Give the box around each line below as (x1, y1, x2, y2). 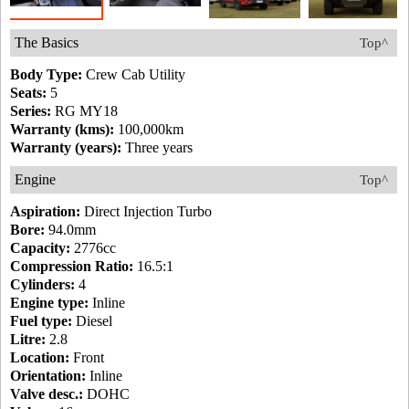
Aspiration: (10, 204, 80, 220)
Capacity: (10, 240, 70, 257)
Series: (10, 103, 51, 120)
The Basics (15, 35, 79, 51)
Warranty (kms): (10, 121, 114, 138)
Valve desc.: (10, 386, 83, 403)
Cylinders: (10, 277, 75, 293)
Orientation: (10, 368, 86, 384)
